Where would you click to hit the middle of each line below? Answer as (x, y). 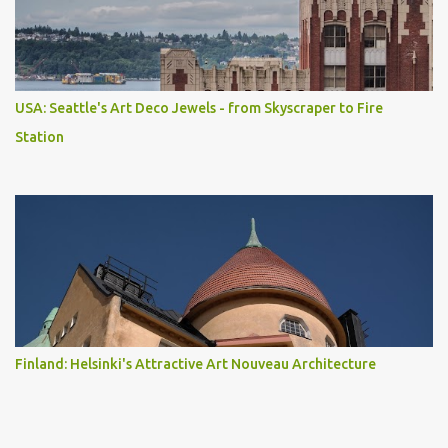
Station (39, 136)
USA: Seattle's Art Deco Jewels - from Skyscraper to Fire (199, 107)
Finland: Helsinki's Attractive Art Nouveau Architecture (195, 363)
